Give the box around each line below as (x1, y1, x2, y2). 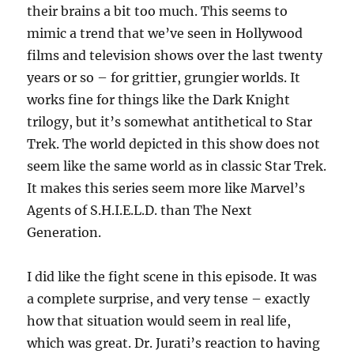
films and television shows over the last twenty (27, 47, 323, 63)
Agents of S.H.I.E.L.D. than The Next (27, 202, 253, 218)
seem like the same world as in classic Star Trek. (27, 158, 327, 174)
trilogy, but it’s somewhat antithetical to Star (27, 114, 313, 130)
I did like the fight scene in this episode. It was (27, 269, 318, 284)
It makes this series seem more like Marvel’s (27, 180, 306, 196)
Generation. (27, 224, 102, 240)
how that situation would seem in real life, (27, 313, 292, 329)
